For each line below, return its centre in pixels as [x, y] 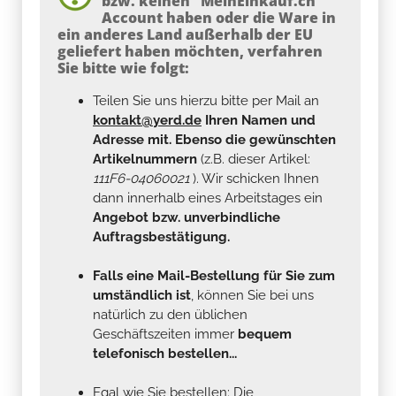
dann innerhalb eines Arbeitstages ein [208, 198]
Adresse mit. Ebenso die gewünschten [214, 139]
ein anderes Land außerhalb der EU [185, 34]
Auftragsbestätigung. [161, 236]
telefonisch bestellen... [165, 353]
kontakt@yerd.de [147, 120]
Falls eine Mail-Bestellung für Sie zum [214, 275]
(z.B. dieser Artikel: [254, 159]
